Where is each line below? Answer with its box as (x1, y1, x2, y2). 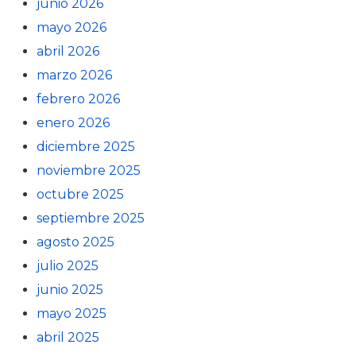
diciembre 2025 (37, 139, 135, 154)
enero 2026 (37, 115, 110, 130)
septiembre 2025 (37, 211, 145, 226)
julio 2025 (37, 258, 99, 273)
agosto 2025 (37, 234, 114, 250)
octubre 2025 (37, 187, 124, 202)
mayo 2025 (37, 306, 106, 321)
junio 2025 (37, 282, 103, 297)
